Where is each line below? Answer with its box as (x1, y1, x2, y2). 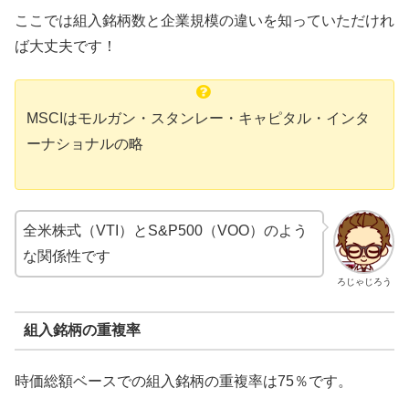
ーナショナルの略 (26, 136, 143, 152)
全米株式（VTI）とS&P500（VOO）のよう (23, 223, 308, 239)
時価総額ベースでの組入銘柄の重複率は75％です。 (15, 372, 352, 389)
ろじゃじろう (336, 277, 392, 288)
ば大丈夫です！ (15, 37, 117, 54)
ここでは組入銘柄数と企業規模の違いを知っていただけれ (15, 12, 394, 28)
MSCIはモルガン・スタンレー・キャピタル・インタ (26, 110, 370, 127)
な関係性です (23, 248, 110, 265)
